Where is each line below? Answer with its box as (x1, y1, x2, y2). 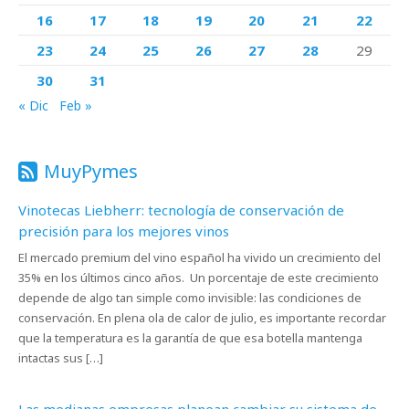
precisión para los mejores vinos (18, 222, 229, 240)
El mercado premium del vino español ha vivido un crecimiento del (18, 249, 381, 266)
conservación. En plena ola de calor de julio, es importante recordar (18, 309, 386, 326)
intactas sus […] (18, 350, 103, 366)
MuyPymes (44, 159, 138, 184)
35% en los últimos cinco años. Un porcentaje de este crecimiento (18, 269, 379, 286)
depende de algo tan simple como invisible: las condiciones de (18, 289, 362, 306)
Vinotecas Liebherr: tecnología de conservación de (18, 201, 344, 219)
